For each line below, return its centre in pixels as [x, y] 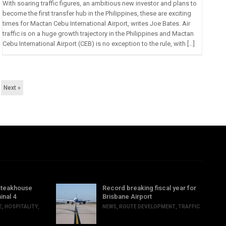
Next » [12, 88]
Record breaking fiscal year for [149, 188]
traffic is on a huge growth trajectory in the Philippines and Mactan [98, 34]
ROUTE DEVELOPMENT [147, 207]
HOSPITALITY [21, 207]
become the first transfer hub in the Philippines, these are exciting [97, 14]
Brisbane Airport [127, 197]
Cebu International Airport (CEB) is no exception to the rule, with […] [99, 44]
